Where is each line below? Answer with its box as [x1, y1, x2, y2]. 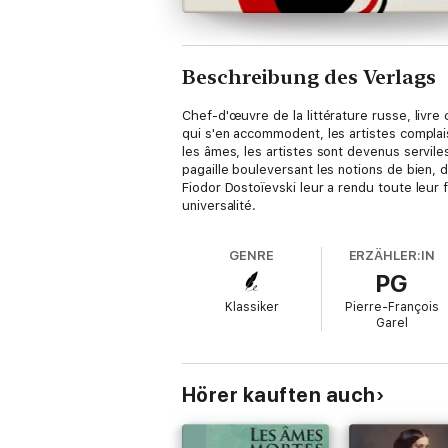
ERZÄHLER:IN [348, 248, 435, 263]
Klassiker [224, 300, 279, 314]
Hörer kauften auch [182, 383, 376, 407]
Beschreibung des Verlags [182, 65, 436, 89]
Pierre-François [344, 300, 439, 314]
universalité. [182, 198, 257, 213]
